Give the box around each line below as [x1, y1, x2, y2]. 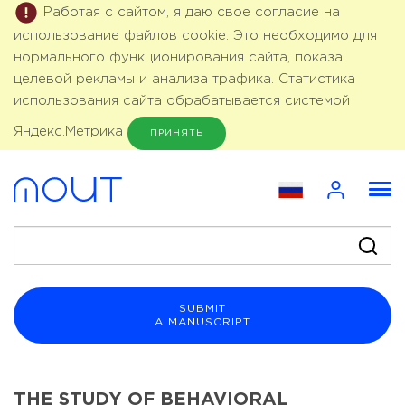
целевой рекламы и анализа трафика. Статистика [14, 73, 355, 85]
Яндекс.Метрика [14, 126, 123, 137]
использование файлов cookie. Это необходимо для [14, 30, 377, 42]
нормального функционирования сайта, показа [14, 52, 343, 63]
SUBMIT [179, 303, 226, 314]
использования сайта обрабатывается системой [14, 95, 350, 107]
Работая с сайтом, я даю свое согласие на [43, 5, 340, 18]
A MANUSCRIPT [155, 316, 250, 327]
